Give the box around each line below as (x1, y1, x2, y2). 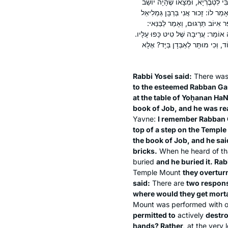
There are (150, 178, 186, 187)
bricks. (133, 146, 157, 155)
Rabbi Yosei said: (133, 71, 192, 80)
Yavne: (133, 114, 158, 123)
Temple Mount (133, 167, 183, 177)
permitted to (133, 210, 176, 219)
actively (176, 210, 206, 219)
